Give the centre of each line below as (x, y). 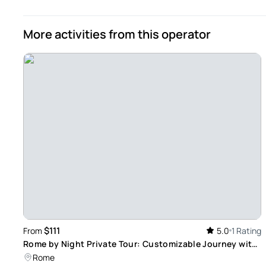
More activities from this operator (117, 34)
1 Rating (246, 230)
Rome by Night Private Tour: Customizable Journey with (140, 243)
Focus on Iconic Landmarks (80, 256)
